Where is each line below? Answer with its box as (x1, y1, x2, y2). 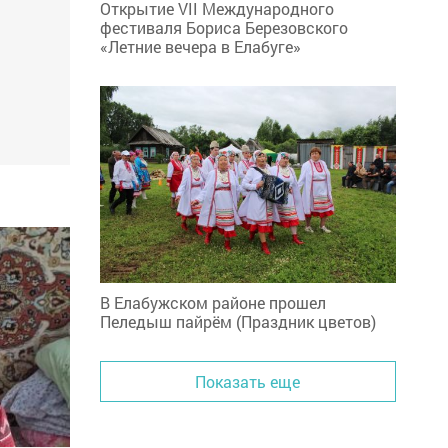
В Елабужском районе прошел (99, 292, 326, 314)
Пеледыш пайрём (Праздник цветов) (99, 311, 376, 333)
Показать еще (195, 371, 301, 393)
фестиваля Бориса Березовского (99, 17, 348, 39)
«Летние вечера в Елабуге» (99, 36, 301, 58)
